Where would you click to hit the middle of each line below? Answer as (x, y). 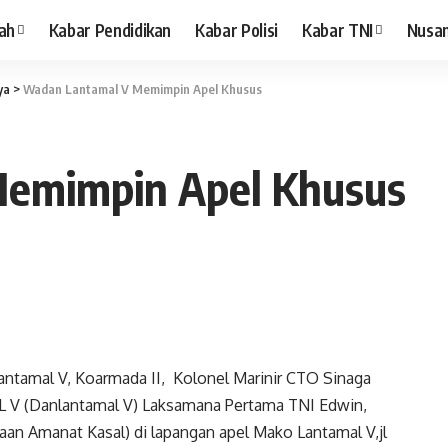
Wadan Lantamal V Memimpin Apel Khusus (142, 89)
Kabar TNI (338, 29)
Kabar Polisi (237, 29)
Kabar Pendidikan (110, 29)
